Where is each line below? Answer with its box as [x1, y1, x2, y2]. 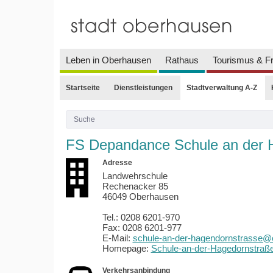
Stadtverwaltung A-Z [186, 83, 257, 92]
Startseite [65, 83, 100, 92]
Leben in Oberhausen [65, 54, 151, 65]
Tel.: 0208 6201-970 [102, 212, 180, 223]
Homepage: [102, 243, 151, 254]
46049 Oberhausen [102, 191, 179, 202]
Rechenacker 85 [102, 181, 168, 192]
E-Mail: [102, 233, 133, 244]
